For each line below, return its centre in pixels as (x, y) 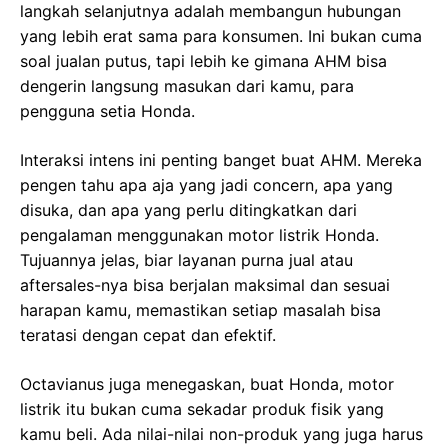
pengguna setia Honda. (107, 110)
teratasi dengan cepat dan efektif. (148, 334)
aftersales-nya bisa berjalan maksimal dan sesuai (205, 284)
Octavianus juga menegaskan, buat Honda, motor (207, 383)
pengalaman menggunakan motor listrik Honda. (199, 234)
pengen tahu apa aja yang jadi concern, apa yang (206, 184)
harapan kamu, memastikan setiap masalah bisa (200, 309)
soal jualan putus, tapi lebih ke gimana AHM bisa (203, 60)
